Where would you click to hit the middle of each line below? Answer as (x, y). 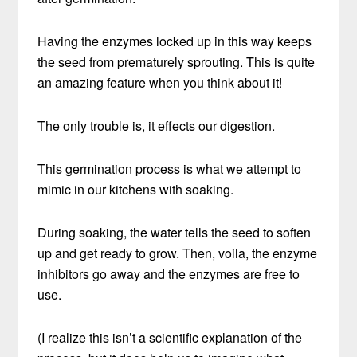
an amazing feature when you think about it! (160, 82)
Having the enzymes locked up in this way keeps (175, 41)
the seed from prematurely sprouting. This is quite (177, 61)
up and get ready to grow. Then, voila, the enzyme (178, 253)
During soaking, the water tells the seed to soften (175, 232)
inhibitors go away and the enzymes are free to (169, 273)
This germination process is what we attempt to (170, 168)
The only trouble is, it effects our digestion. (157, 125)
